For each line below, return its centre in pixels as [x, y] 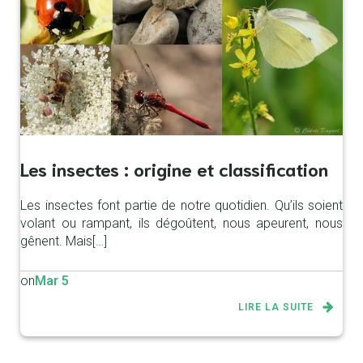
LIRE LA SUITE [276, 307]
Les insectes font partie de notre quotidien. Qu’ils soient [181, 206]
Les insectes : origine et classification [174, 169]
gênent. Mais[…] [64, 241]
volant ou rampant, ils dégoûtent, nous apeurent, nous [181, 224]
